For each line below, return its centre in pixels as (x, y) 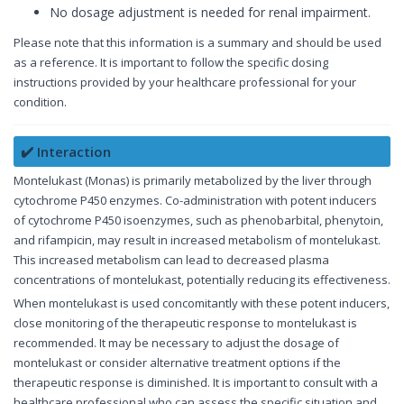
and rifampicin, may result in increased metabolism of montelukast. (197, 240)
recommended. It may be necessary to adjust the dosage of (176, 343)
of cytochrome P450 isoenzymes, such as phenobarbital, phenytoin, (198, 220)
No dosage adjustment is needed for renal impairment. (210, 13)
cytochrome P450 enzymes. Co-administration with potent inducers (195, 201)
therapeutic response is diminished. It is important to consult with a (196, 383)
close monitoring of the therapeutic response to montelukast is (185, 323)
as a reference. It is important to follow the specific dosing (171, 63)
